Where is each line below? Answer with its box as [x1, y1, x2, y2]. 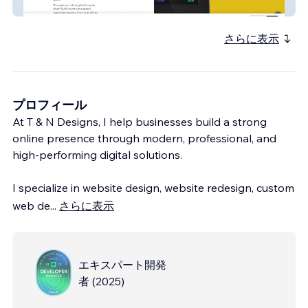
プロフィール [12, 96, 87, 113]
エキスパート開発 [78, 257, 166, 272]
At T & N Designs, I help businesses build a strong [12, 114, 267, 129]
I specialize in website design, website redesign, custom [12, 180, 294, 195]
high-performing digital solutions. [12, 147, 182, 162]
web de [12, 198, 50, 212]
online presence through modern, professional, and [12, 131, 276, 145]
